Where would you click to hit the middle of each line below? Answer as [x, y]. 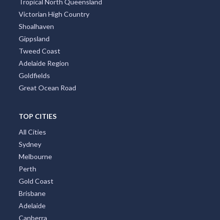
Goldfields [34, 75]
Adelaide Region [43, 63]
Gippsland [34, 38]
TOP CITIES [37, 116]
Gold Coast [36, 181]
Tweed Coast [39, 51]
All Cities [32, 132]
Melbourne [35, 156]
